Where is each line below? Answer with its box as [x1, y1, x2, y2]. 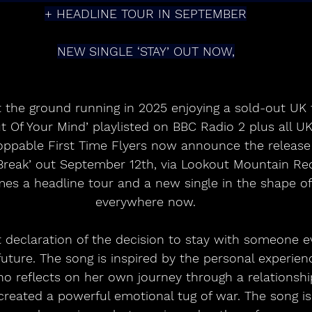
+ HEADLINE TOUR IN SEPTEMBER [45, 6, 247, 22]
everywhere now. [95, 194, 196, 210]
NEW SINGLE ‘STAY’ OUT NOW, [56, 44, 235, 59]
